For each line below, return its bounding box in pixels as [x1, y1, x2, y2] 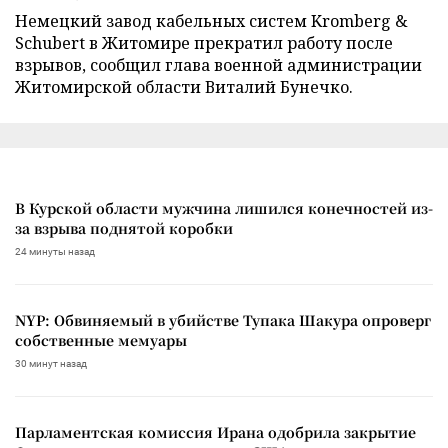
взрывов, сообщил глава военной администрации [15, 53, 422, 76]
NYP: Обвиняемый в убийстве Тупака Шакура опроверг [15, 309, 431, 330]
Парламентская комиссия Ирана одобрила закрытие [15, 421, 416, 442]
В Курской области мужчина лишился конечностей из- [15, 197, 433, 218]
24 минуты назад [15, 245, 95, 257]
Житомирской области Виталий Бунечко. [15, 75, 353, 98]
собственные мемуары [15, 329, 187, 350]
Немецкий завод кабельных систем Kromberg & [15, 9, 408, 32]
